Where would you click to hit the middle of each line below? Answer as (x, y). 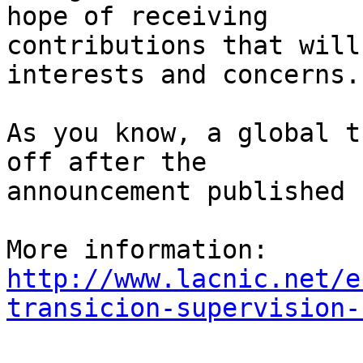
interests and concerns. (184, 75)
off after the (114, 162)
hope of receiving (145, 17)
